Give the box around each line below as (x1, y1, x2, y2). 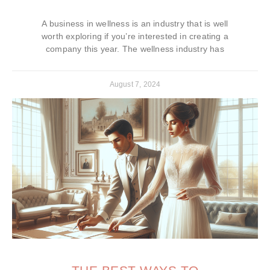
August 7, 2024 (109, 80, 161, 89)
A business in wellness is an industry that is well (42, 18, 228, 28)
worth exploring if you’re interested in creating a (42, 31, 228, 41)
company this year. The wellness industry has (46, 43, 224, 54)
